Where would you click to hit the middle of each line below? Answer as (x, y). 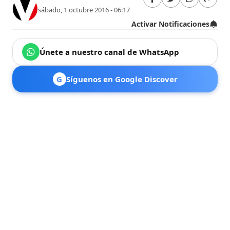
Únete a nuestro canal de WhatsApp (110, 52)
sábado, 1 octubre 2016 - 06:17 (84, 10)
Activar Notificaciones (170, 24)
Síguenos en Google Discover (122, 79)
